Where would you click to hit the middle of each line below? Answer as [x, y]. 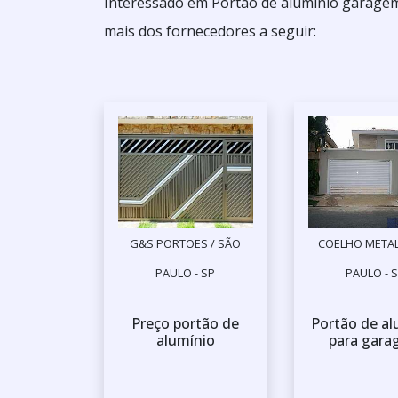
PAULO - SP [186, 273]
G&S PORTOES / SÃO [186, 244]
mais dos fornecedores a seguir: [210, 31]
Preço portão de [186, 324]
